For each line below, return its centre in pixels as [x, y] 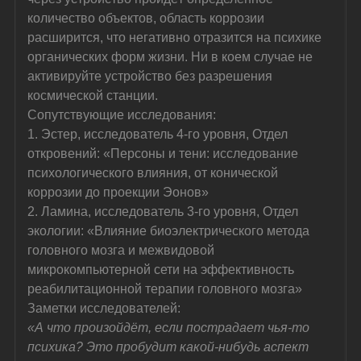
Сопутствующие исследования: [122, 114]
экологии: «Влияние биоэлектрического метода [170, 230]
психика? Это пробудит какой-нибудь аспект [170, 346]
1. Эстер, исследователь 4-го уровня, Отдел [160, 134]
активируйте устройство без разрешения [152, 76]
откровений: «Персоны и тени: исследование [165, 153]
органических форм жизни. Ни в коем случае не [172, 56]
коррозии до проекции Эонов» [118, 192]
